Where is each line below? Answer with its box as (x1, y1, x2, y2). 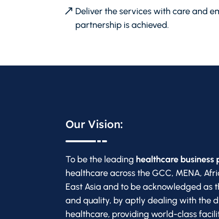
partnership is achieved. (75, 20, 169, 31)
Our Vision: (66, 117, 123, 131)
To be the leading (66, 153, 136, 165)
